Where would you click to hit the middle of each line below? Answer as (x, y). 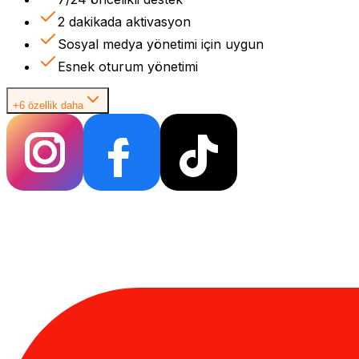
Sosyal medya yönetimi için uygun (161, 44)
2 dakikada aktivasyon (124, 21)
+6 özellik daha (48, 105)
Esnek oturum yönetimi (128, 66)
